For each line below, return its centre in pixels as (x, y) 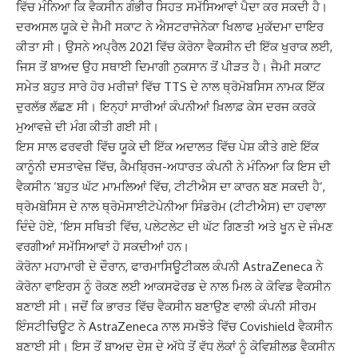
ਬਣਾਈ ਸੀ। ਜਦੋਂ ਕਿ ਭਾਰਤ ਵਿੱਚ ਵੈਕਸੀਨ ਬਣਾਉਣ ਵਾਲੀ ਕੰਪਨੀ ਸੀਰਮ (166, 307)
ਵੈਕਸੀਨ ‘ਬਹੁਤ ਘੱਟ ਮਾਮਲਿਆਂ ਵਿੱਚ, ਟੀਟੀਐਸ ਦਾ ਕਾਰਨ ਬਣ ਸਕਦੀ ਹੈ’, (171, 187)
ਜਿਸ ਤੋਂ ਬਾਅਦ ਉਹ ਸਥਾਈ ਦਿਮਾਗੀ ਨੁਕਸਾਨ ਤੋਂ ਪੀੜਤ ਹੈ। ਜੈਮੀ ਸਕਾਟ (169, 67)
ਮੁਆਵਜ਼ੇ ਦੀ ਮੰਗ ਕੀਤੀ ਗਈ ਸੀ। (88, 127)
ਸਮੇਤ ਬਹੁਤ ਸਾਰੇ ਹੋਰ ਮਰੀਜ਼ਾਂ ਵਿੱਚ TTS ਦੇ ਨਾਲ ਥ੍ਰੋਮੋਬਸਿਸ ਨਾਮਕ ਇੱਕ (170, 87)
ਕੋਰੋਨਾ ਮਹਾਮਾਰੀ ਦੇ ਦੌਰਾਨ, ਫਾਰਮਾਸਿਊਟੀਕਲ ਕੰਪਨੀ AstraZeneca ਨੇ (169, 267)
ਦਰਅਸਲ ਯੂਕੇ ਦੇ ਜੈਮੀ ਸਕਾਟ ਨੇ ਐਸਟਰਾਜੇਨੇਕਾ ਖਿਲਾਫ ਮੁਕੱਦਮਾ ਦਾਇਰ (170, 27)
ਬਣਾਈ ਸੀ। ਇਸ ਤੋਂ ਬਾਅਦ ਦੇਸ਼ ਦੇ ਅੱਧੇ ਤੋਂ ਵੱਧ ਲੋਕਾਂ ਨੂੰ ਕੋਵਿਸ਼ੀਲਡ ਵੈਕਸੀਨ (175, 347)
